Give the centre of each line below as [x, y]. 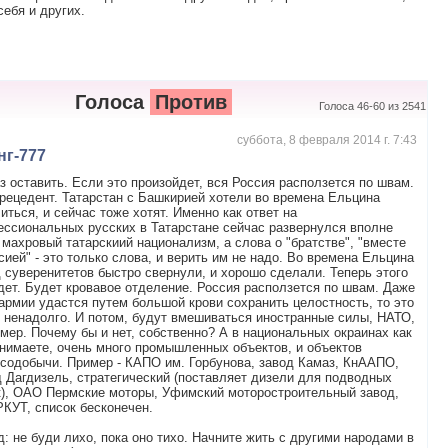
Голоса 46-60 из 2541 [372, 105]
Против [191, 101]
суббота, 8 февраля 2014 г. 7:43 [327, 139]
